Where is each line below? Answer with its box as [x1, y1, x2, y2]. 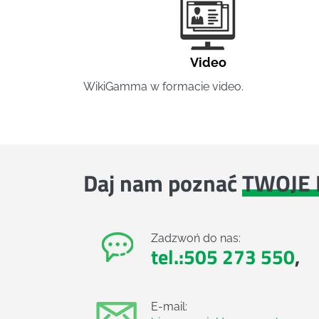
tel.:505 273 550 [151, 241, 295, 273]
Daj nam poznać [83, 166, 242, 201]
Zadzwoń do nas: [151, 231, 241, 246]
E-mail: [151, 300, 187, 314]
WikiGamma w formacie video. [83, 80, 244, 94]
